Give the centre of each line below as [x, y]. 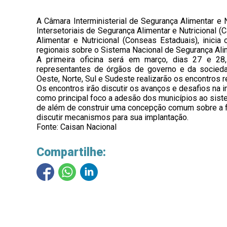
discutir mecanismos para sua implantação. [112, 117]
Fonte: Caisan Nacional [77, 127]
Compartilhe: [71, 152]
